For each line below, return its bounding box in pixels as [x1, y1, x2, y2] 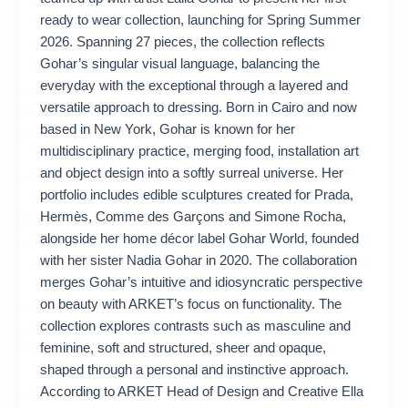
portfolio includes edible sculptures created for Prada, [40, 188, 354, 203]
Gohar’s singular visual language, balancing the [40, 56, 321, 72]
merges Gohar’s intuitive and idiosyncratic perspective [40, 275, 363, 291]
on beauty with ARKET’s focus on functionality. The [40, 297, 342, 312]
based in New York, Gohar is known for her [40, 122, 296, 138]
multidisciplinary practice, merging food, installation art [40, 144, 360, 159]
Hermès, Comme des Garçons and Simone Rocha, [40, 209, 347, 225]
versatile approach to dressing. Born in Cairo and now [40, 100, 358, 116]
